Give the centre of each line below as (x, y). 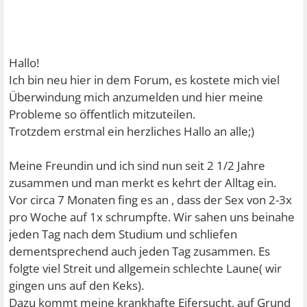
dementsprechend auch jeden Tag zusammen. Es (140, 251)
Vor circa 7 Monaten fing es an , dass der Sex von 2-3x (151, 200)
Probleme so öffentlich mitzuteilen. (102, 114)
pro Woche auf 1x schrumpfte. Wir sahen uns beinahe (152, 217)
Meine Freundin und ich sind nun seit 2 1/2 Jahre (137, 165)
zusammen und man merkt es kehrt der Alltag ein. (143, 183)
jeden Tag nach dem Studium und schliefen (123, 234)
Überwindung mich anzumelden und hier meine (136, 97)
